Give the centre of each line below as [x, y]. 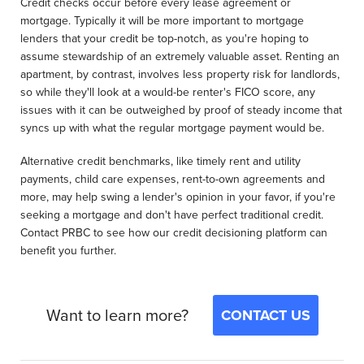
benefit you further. [70, 250]
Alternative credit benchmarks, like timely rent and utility [160, 161]
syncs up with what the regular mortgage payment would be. [174, 128]
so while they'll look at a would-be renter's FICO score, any [168, 93]
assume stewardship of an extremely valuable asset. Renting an [180, 57]
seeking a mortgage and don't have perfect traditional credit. [172, 214]
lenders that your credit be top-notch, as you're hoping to [165, 39]
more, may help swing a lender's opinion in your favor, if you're [178, 197]
